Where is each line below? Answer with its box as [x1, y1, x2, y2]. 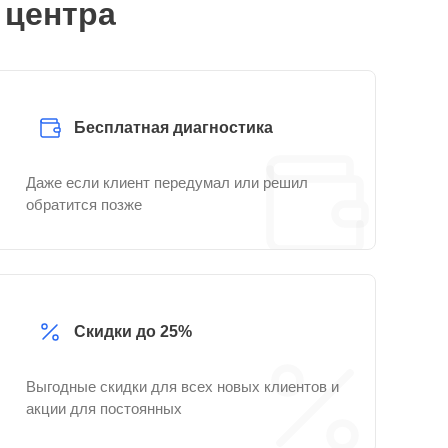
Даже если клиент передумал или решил [26, 174, 308, 191]
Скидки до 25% [74, 323, 192, 340]
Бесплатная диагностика [74, 119, 273, 136]
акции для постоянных [26, 400, 182, 417]
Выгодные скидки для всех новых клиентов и [26, 378, 339, 395]
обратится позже [26, 196, 142, 213]
